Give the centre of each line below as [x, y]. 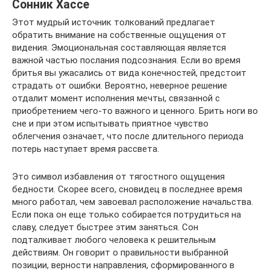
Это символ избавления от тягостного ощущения [118, 177]
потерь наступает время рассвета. [86, 149]
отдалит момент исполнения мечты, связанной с [116, 99]
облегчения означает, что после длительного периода [128, 137]
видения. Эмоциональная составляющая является [119, 48]
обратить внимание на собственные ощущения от [119, 35]
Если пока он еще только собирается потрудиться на [127, 215]
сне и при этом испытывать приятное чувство [110, 124]
